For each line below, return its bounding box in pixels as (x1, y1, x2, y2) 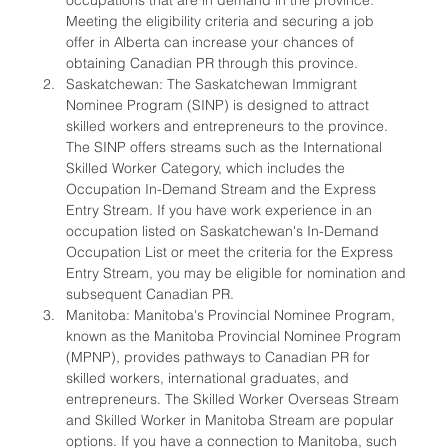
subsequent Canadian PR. (66, 285, 234, 304)
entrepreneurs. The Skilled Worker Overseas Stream (66, 390, 403, 409)
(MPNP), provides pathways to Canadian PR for (66, 348, 374, 367)
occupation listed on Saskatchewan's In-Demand (66, 222, 383, 241)
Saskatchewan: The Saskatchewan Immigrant (66, 75, 361, 94)
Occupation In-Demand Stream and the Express (66, 180, 380, 199)
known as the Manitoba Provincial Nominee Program (66, 327, 405, 346)
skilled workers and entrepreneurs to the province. (66, 117, 392, 136)
